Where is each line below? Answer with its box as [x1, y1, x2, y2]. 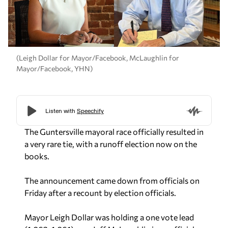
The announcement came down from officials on [24, 176, 199, 185]
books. [24, 151, 49, 161]
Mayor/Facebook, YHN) [16, 64, 93, 73]
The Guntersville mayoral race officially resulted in [24, 127, 204, 136]
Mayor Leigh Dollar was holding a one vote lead [24, 212, 194, 222]
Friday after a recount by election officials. [24, 188, 176, 197]
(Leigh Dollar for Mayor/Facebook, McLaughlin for [16, 53, 179, 62]
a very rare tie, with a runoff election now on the [24, 139, 197, 149]
